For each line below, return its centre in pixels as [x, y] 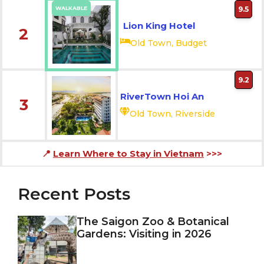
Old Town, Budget [169, 43]
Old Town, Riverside [172, 113]
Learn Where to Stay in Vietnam [128, 154]
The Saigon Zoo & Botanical [153, 222]
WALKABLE [71, 8]
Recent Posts [74, 194]
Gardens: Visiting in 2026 [144, 234]
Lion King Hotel [159, 26]
